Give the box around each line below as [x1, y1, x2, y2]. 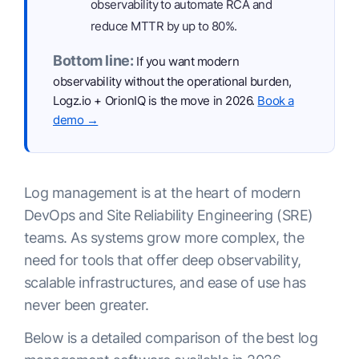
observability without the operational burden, [53, 74, 292, 89]
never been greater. [24, 296, 149, 313]
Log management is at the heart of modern [24, 184, 301, 201]
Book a [257, 93, 294, 108]
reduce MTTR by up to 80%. [91, 18, 237, 34]
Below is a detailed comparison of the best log [24, 329, 318, 346]
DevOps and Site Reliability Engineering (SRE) [24, 207, 313, 224]
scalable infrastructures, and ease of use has [24, 274, 306, 291]
